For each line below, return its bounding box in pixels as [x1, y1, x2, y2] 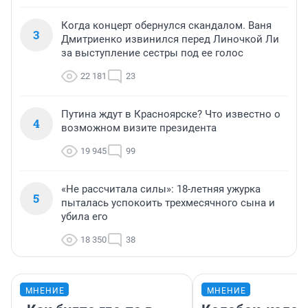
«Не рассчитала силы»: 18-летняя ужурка [61, 183, 261, 196]
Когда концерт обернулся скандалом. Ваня [61, 19, 272, 32]
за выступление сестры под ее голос [61, 47, 243, 60]
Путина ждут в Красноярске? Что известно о [61, 108, 280, 121]
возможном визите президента [61, 122, 217, 135]
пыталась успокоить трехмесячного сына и [61, 197, 275, 210]
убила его [61, 210, 108, 223]
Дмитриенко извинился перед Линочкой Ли [61, 33, 279, 46]
